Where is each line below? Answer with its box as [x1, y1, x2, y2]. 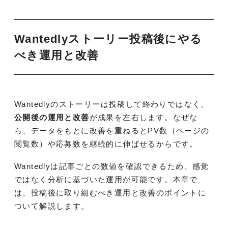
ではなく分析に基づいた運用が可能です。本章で [14, 175, 198, 184]
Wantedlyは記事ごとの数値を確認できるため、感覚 [14, 162, 209, 171]
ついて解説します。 [14, 202, 90, 211]
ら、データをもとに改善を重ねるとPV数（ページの [14, 126, 210, 135]
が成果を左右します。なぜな [89, 113, 198, 122]
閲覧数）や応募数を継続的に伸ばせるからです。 [14, 139, 198, 149]
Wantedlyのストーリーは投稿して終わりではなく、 [14, 100, 209, 109]
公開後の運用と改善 [14, 113, 90, 122]
